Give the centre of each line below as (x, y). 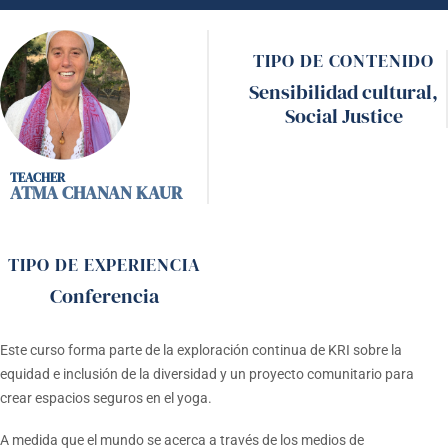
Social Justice (343, 116)
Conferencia (104, 296)
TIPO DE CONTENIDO (343, 60)
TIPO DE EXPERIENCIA (104, 264)
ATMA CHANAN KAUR (96, 192)
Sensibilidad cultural (340, 92)
